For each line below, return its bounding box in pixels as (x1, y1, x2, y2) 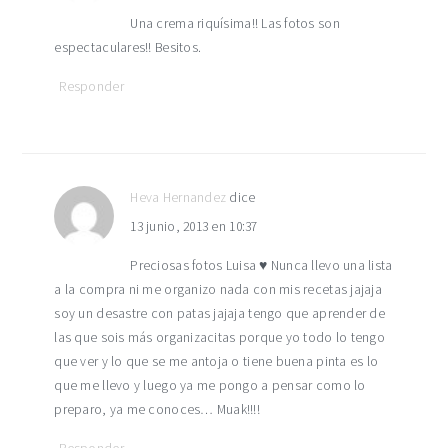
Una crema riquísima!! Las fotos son (130, 15, 340, 32)
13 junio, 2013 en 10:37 (130, 218, 258, 235)
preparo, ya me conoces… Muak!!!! (54, 401, 261, 418)
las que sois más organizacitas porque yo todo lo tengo (54, 329, 385, 346)
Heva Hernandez (130, 189, 227, 206)
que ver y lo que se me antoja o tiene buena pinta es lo (54, 353, 379, 370)
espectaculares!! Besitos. (54, 39, 202, 56)
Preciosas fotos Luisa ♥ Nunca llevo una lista (130, 257, 393, 274)
